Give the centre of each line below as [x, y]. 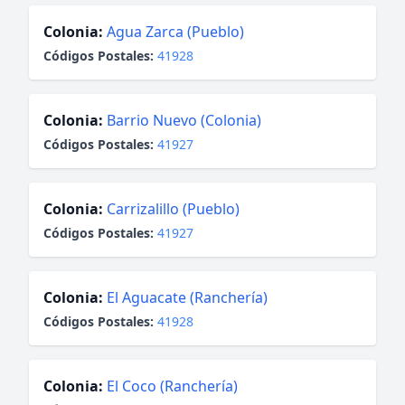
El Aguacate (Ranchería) [187, 297]
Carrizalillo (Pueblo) [173, 209]
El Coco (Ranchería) [172, 386]
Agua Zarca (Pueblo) [175, 32]
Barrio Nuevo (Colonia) [184, 120]
